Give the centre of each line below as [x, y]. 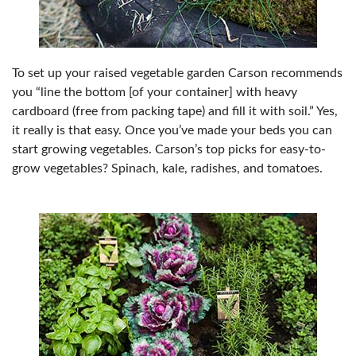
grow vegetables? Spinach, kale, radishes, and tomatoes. [167, 168]
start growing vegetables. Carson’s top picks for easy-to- [169, 149]
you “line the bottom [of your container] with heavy [155, 92]
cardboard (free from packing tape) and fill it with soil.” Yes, [175, 111]
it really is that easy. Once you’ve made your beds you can [172, 130]
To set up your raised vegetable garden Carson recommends [177, 73]
